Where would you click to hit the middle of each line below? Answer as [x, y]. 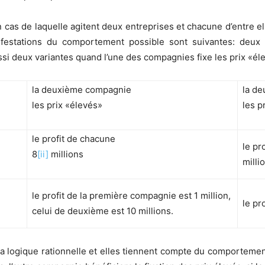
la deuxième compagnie [82, 90]
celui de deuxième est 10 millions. [103, 211]
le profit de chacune [74, 139]
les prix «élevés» [67, 105]
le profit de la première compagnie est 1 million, [131, 196]
